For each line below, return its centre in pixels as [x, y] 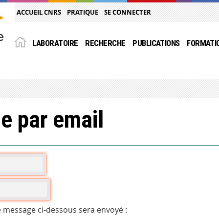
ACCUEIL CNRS [39, 12]
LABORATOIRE [55, 43]
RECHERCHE [105, 43]
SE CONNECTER [128, 12]
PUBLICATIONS [156, 43]
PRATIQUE [83, 12]
